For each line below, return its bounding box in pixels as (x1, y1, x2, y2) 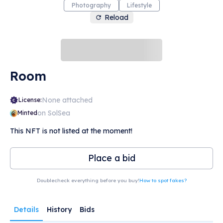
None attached (42, 96, 93, 105)
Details (14, 205, 39, 215)
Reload (104, 13, 128, 22)
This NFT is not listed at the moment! (10, 126, 132, 136)
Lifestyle (126, 1, 152, 9)
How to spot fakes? (139, 177, 187, 184)
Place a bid (88, 152, 135, 164)
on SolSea (37, 109, 70, 118)
